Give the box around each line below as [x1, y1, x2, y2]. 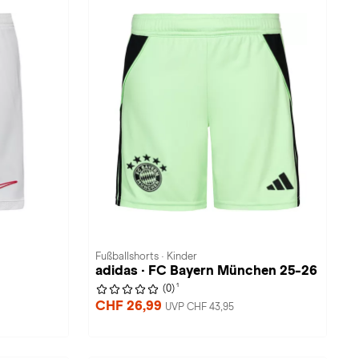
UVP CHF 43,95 [165, 301, 234, 313]
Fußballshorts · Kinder [95, 251, 197, 262]
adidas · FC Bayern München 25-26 [95, 263, 317, 278]
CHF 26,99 [95, 298, 165, 313]
